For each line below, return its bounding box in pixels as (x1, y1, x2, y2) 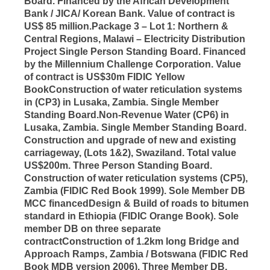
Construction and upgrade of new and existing (24, 134, 236, 145)
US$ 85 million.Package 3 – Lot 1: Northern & (24, 20, 228, 31)
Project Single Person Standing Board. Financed (24, 46, 246, 57)
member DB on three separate (24, 223, 161, 234)
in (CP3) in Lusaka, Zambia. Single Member (24, 96, 219, 107)
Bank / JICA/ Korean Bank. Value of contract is (24, 8, 235, 19)
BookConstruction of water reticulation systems (24, 84, 242, 95)
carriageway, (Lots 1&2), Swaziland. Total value (24, 147, 236, 158)
